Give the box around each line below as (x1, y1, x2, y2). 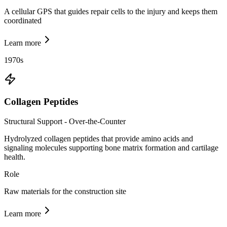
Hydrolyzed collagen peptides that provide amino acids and (4, 134, 193, 143)
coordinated (4, 16, 42, 25)
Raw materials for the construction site (4, 187, 126, 196)
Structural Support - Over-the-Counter (4, 117, 126, 126)
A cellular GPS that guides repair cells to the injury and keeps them (4, 7, 217, 16)
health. (4, 153, 25, 162)
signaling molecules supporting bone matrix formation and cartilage (4, 143, 218, 153)
